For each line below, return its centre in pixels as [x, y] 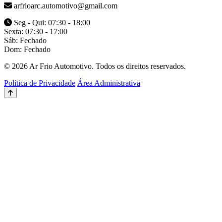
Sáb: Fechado [25, 40]
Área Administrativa [109, 83]
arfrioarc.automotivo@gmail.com [65, 5]
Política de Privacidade [40, 83]
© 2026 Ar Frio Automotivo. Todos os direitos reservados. [95, 66]
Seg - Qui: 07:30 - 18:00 [51, 22]
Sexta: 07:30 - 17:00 [36, 31]
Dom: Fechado [27, 49]
